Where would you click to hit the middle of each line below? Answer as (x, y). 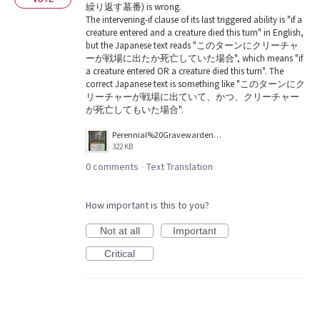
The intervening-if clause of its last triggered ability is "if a (194, 19)
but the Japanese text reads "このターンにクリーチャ (192, 45)
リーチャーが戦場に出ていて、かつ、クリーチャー (192, 96)
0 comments (112, 166)
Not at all (120, 230)
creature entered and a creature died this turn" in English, (195, 32)
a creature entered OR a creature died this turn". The (185, 71)
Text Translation (180, 166)
